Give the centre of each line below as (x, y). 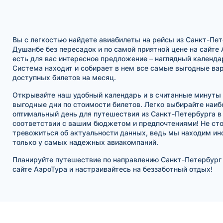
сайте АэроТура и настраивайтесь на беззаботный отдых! (112, 169)
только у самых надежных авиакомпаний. (85, 142)
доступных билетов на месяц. (64, 77)
